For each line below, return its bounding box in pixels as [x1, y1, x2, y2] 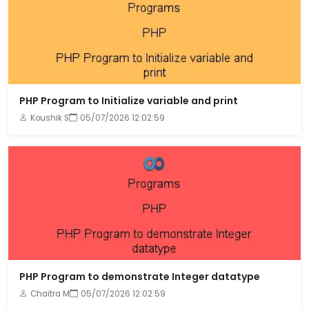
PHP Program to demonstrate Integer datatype [19, 270, 260, 283]
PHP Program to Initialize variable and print [19, 94, 238, 108]
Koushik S [30, 112, 69, 123]
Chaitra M [30, 288, 70, 299]
